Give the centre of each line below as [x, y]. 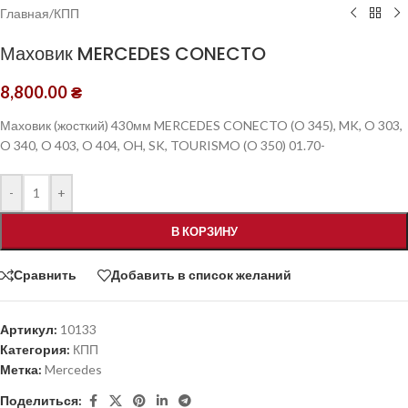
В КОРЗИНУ [204, 231]
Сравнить [45, 275]
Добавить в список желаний [201, 275]
